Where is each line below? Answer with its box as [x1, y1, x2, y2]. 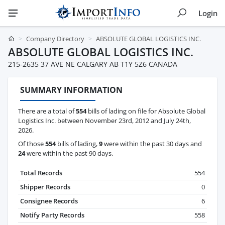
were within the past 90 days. [25, 149, 113, 158]
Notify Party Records [20, 210, 84, 220]
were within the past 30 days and [102, 139, 202, 149]
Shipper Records [20, 182, 70, 192]
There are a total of [18, 106, 76, 116]
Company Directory [26, 34, 84, 43]
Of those [18, 139, 45, 149]
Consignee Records [20, 196, 78, 206]
